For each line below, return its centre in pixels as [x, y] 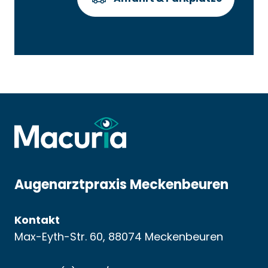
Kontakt [37, 220]
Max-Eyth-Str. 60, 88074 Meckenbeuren [120, 236]
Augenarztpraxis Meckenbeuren [121, 184]
